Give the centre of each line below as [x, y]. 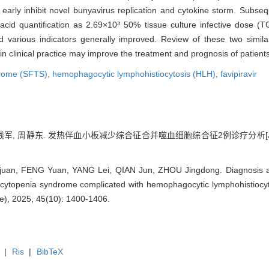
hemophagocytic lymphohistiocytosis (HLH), [136, 74]
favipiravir [239, 74]
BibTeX [50, 252]
